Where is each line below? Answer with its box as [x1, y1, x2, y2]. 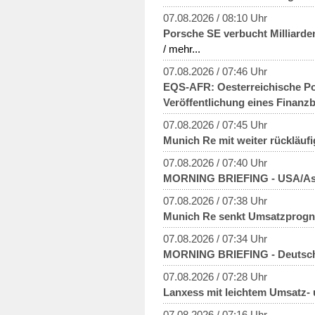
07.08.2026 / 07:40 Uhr [163, 156, 267, 169]
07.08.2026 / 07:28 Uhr [163, 270, 267, 283]
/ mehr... [163, 42, 200, 55]
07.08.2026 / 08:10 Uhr [163, 11, 267, 24]
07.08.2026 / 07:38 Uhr [163, 194, 267, 207]
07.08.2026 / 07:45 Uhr [163, 118, 267, 131]
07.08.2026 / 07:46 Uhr [163, 65, 267, 77]
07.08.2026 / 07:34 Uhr [163, 232, 267, 245]
